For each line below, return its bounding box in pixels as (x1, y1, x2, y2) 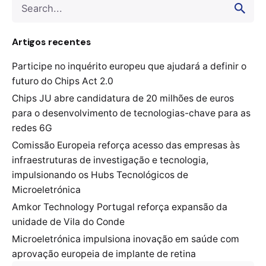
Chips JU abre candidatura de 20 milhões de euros (12, 93, 234, 104)
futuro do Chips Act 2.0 (12, 75, 113, 87)
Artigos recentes (12, 36, 91, 49)
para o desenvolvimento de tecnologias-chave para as (12, 107, 251, 119)
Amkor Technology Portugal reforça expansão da (12, 201, 227, 213)
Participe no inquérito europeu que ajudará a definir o (12, 61, 246, 72)
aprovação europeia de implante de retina (12, 248, 196, 260)
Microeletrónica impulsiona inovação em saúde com (12, 233, 239, 245)
